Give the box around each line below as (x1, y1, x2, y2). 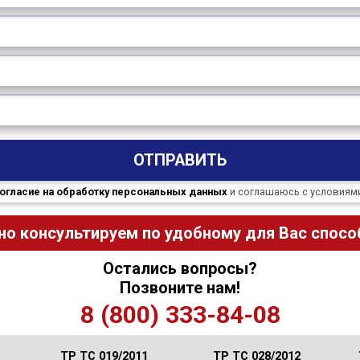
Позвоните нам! (120, 278, 240, 298)
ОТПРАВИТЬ (133, 150, 227, 170)
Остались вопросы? (103, 259, 257, 279)
